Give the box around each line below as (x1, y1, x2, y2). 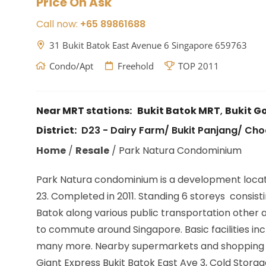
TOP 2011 (178, 60, 219, 72)
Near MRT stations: (36, 104, 132, 118)
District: (36, 123, 78, 137)
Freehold (117, 60, 154, 72)
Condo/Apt (49, 60, 93, 72)
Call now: (36, 17, 80, 31)
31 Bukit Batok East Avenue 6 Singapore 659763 (49, 39, 247, 51)
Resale (75, 144, 109, 157)
